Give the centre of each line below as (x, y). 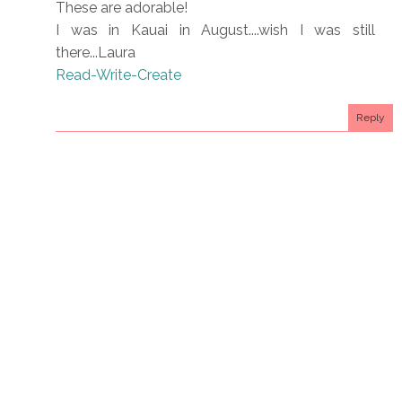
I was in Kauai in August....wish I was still (215, 31)
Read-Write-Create (118, 75)
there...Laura (96, 53)
